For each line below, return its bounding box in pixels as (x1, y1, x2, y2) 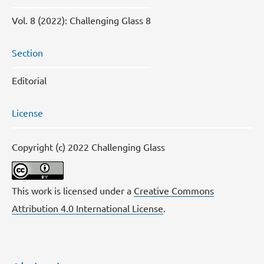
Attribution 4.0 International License (12, 202, 163, 214)
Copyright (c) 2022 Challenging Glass (12, 141, 165, 153)
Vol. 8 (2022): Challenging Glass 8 (12, 14, 151, 26)
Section (12, 47, 43, 58)
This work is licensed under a (12, 184, 134, 196)
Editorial (12, 74, 47, 86)
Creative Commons (134, 184, 214, 196)
